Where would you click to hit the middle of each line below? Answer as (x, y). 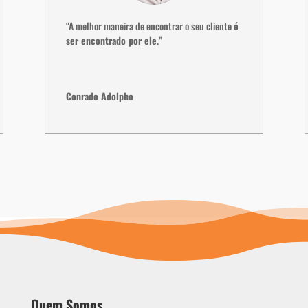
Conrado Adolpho (99, 96)
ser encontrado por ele (111, 40)
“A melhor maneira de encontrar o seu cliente (150, 25)
